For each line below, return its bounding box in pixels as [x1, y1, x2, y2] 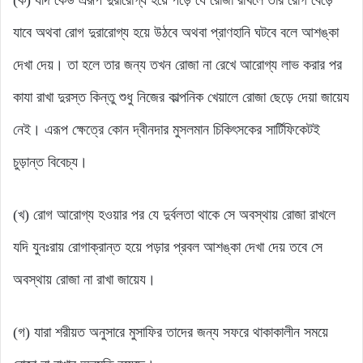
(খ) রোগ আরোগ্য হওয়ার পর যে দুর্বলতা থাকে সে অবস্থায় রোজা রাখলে [13, 206, 335, 223]
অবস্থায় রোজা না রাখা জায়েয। [13, 271, 156, 288]
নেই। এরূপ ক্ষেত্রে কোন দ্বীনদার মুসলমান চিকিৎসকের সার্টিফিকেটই [13, 121, 320, 138]
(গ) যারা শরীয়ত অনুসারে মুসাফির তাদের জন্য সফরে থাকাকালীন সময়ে [13, 323, 328, 340]
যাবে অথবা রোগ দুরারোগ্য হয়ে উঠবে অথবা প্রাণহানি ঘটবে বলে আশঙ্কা [13, 23, 339, 41]
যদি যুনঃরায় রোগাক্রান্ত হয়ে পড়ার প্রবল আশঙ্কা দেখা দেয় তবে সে [13, 238, 322, 255]
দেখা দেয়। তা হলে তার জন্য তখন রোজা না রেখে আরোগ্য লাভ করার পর [13, 56, 342, 73]
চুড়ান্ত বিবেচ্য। [13, 153, 88, 170]
